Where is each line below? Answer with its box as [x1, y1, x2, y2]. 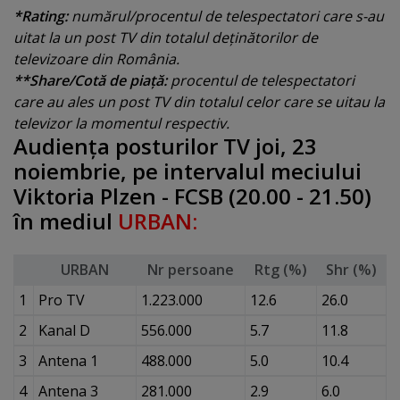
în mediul [13, 206, 118, 237]
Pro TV [37, 289, 85, 310]
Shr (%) [326, 259, 377, 279]
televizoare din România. [13, 49, 179, 70]
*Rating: [13, 6, 68, 27]
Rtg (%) [254, 259, 307, 279]
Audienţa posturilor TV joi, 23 [13, 131, 317, 162]
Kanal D [37, 320, 90, 340]
